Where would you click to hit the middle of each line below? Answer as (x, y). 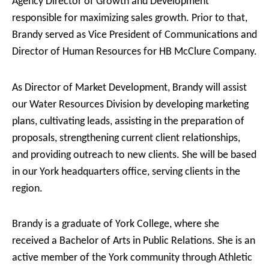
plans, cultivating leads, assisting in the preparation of (128, 121)
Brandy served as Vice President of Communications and (134, 35)
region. (27, 189)
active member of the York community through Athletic (132, 258)
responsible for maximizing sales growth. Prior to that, (130, 18)
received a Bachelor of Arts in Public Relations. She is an (134, 241)
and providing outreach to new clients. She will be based (134, 155)
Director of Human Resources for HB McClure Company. (134, 52)
